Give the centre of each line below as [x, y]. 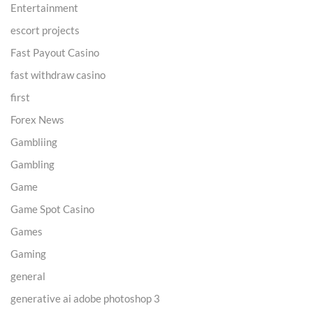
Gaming [28, 253]
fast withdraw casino [58, 74]
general [28, 276]
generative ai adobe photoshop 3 [85, 298]
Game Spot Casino [52, 209]
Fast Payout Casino [55, 52]
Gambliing [34, 141]
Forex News [37, 119]
